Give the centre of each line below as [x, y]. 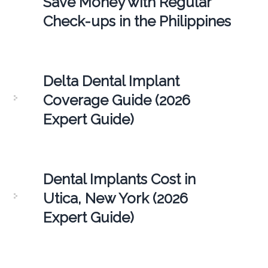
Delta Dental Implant [111, 81]
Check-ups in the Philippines [137, 22]
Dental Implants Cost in [119, 179]
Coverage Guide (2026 [116, 100]
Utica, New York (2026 [115, 199]
